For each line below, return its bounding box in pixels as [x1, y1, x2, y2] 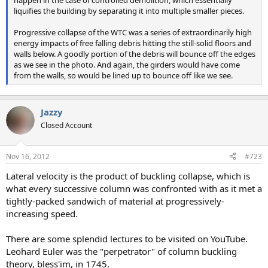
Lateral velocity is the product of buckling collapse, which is [6, 169, 250, 182]
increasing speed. [6, 207, 78, 220]
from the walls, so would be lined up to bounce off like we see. [14, 69, 233, 81]
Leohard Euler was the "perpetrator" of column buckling [6, 245, 237, 257]
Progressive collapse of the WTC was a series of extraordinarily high [14, 26, 252, 38]
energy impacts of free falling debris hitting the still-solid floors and [14, 37, 251, 48]
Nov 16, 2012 [6, 151, 50, 162]
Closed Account [41, 120, 92, 130]
